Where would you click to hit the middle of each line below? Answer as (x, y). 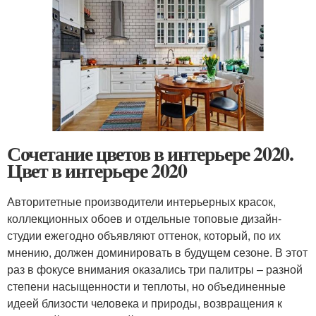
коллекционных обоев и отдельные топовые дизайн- (144, 218)
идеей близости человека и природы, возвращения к (145, 303)
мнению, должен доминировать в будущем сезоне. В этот (157, 252)
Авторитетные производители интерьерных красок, (141, 201)
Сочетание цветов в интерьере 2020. (150, 153)
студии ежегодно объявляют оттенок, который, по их (144, 235)
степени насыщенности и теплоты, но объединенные (146, 286)
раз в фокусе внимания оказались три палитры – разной (155, 269)
